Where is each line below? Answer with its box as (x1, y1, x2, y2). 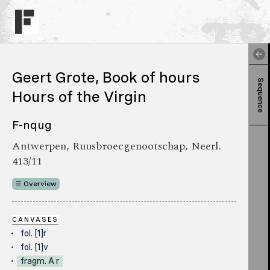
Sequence (256, 77, 265, 113)
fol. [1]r (20, 228, 46, 239)
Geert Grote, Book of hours (12, 68, 200, 86)
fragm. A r (20, 256, 59, 266)
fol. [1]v (20, 242, 48, 253)
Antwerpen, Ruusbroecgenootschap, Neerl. (12, 138, 221, 154)
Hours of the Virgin (12, 87, 146, 105)
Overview (24, 180, 57, 189)
